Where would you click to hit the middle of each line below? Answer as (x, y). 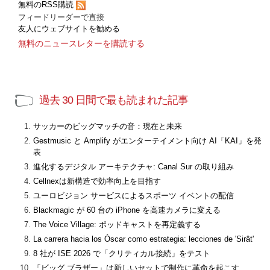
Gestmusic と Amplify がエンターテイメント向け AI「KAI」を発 (147, 141)
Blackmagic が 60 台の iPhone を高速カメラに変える (127, 210)
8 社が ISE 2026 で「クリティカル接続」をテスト (122, 253)
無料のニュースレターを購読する (81, 43)
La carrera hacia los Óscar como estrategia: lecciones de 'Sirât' (143, 239)
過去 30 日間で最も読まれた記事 (114, 100)
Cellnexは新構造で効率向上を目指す (97, 181)
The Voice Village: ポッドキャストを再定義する (117, 224)
